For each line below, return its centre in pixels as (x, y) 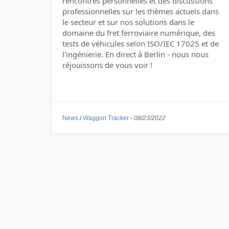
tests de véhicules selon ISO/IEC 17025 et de (141, 43)
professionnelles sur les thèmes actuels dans (141, 11)
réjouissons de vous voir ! (107, 65)
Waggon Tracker (106, 118)
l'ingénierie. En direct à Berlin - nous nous (135, 54)
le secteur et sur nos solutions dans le (128, 22)
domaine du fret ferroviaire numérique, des (139, 33)
